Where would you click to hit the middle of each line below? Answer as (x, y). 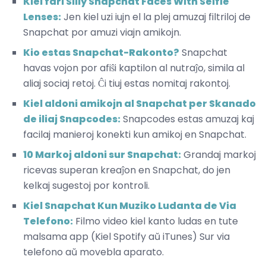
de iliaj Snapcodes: (72, 119)
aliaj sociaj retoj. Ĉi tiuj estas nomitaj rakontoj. (127, 83)
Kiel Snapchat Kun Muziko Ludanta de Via (130, 205)
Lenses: (42, 17)
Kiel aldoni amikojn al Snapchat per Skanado (140, 103)
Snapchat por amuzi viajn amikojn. (102, 32)
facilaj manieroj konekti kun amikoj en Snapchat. (135, 134)
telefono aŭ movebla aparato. (94, 252)
